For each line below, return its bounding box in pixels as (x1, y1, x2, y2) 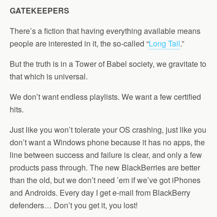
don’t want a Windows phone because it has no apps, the (10, 137, 205, 148)
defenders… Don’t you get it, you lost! (10, 200, 138, 211)
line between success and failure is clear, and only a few (10, 149, 202, 160)
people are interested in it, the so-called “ (10, 38, 149, 49)
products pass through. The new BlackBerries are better (10, 162, 200, 173)
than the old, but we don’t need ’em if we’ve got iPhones (10, 174, 201, 186)
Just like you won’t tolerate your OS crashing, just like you (10, 124, 206, 135)
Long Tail (149, 38, 180, 49)
